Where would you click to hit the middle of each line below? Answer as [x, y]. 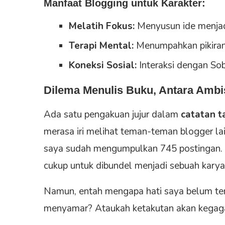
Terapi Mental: [101, 45]
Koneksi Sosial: [103, 65]
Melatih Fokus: [102, 26]
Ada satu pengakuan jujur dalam [112, 114]
